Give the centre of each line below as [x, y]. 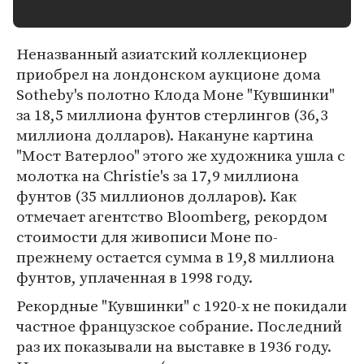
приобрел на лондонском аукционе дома [169, 74]
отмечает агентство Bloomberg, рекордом [172, 216]
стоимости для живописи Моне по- [147, 236]
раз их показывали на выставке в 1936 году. [174, 346]
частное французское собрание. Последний [179, 326]
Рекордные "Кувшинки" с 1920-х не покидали [182, 305]
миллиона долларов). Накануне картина [165, 135]
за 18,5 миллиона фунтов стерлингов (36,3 [172, 115]
